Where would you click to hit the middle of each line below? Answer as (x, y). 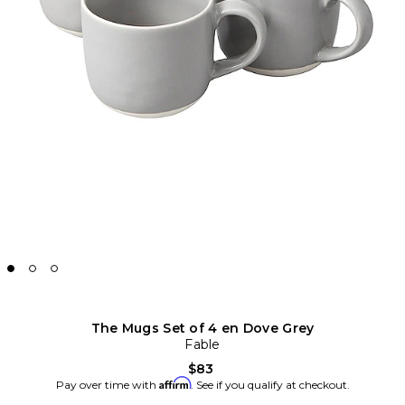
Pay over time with (107, 385)
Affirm (174, 383)
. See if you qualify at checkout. (270, 385)
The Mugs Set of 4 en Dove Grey (202, 328)
